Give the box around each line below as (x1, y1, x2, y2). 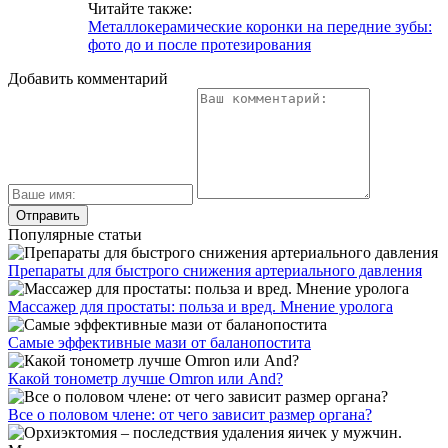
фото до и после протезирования (88, 35, 311, 53)
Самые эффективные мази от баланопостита (8, 333, 311, 351)
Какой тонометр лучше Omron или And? (8, 369, 283, 387)
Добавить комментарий (8, 69, 168, 87)
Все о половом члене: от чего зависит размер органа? (8, 405, 372, 423)
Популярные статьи (8, 225, 142, 243)
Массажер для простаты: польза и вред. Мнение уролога (8, 297, 393, 315)
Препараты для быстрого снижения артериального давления (8, 261, 422, 279)
